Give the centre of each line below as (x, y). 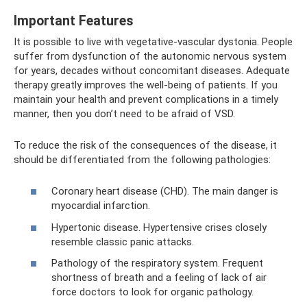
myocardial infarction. (101, 206)
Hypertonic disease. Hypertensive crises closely (159, 227)
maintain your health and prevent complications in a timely (146, 99)
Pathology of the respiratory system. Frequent (157, 263)
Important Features (74, 21)
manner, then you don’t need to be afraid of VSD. (124, 113)
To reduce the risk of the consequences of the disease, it (145, 145)
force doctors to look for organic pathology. (152, 292)
